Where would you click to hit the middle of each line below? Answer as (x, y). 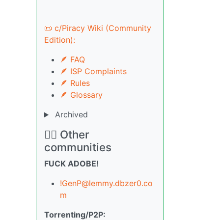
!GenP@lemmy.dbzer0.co (106, 183)
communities (78, 147)
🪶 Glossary (81, 95)
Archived (70, 115)
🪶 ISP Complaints (93, 71)
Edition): (60, 40)
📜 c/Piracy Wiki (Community (98, 28)
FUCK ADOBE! (71, 164)
